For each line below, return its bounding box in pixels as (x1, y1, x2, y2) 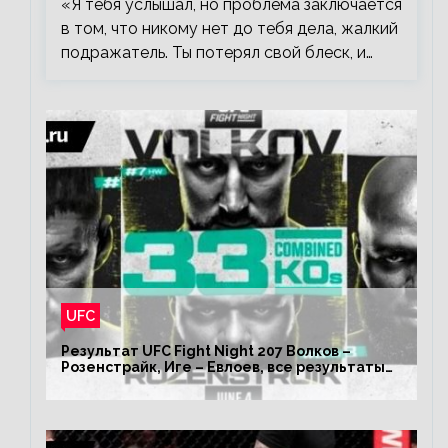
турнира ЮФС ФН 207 (61, 375, 216, 391)
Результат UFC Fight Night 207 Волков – (61, 343, 351, 359)
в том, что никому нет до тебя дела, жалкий (61, 19, 398, 38)
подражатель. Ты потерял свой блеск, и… (61, 43, 373, 62)
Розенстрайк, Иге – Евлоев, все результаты (61, 359, 385, 375)
